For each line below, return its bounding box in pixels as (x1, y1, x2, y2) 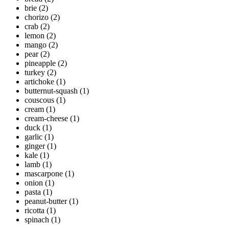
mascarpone (25, 169, 63, 178)
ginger (25, 142, 45, 151)
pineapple (25, 59, 56, 68)
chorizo (25, 13, 49, 22)
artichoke (25, 77, 54, 86)
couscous (25, 96, 54, 105)
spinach (25, 215, 49, 224)
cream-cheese (25, 114, 68, 123)
